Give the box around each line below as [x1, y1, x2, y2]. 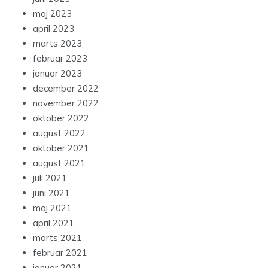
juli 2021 [33, 172, 67, 184]
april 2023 [33, 23, 74, 35]
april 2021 [33, 217, 74, 229]
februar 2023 [33, 53, 87, 65]
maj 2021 [33, 202, 72, 214]
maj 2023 [33, 8, 72, 20]
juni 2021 [33, 187, 70, 199]
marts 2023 [33, 38, 82, 50]
